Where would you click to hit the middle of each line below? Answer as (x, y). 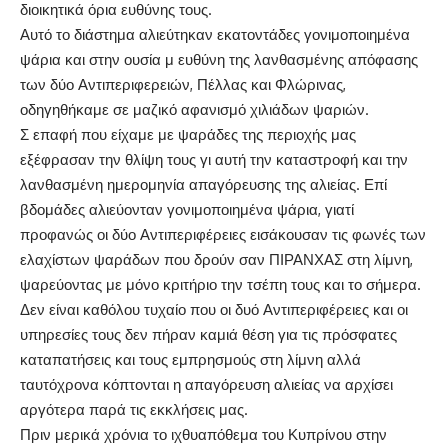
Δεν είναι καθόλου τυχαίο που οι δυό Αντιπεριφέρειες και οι (214, 310)
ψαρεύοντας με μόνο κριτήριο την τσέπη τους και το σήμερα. (220, 285)
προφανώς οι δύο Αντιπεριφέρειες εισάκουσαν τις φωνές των (223, 235)
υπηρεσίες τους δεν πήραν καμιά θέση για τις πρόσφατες (208, 335)
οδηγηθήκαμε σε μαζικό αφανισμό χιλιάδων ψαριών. (194, 110)
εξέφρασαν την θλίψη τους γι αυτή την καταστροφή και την (214, 160)
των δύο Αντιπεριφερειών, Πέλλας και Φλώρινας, (183, 85)
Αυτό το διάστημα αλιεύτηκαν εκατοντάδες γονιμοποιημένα (215, 35)
